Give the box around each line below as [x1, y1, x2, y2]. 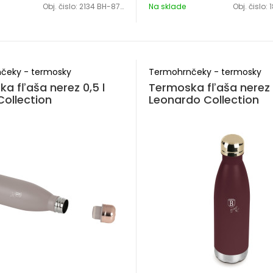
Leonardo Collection [149, 92, 259, 107]
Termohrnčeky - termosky [149, 66, 261, 78]
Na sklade [149, 1, 186, 12]
